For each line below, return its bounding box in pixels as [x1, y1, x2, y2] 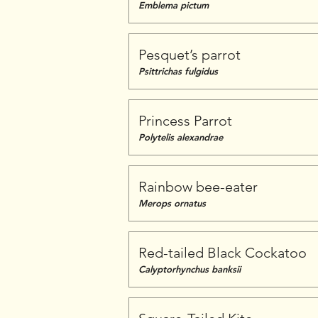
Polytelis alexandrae [138, 131, 223, 143]
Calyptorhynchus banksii [138, 263, 241, 275]
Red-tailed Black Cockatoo [138, 244, 307, 261]
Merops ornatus [138, 197, 206, 209]
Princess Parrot [138, 112, 232, 129]
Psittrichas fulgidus [138, 65, 218, 77]
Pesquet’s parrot [138, 46, 241, 63]
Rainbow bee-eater [138, 178, 258, 195]
